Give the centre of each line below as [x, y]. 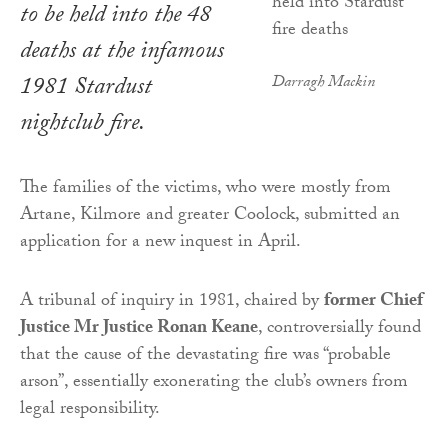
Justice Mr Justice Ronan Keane [139, 329]
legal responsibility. [90, 410]
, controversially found [339, 329]
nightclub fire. [82, 125]
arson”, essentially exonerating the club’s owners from [214, 383]
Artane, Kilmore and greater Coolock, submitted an [210, 216]
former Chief [373, 302]
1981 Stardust [86, 89]
